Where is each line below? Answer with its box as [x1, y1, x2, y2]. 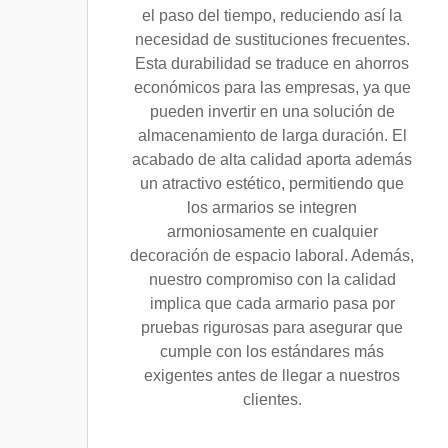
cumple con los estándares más [160, 343, 384, 360]
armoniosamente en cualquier [166, 223, 378, 240]
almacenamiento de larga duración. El [137, 127, 407, 144]
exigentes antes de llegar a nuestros [144, 367, 400, 384]
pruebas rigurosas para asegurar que [141, 319, 403, 336]
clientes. [242, 391, 302, 408]
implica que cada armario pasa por [149, 295, 395, 312]
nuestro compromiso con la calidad [148, 271, 396, 288]
